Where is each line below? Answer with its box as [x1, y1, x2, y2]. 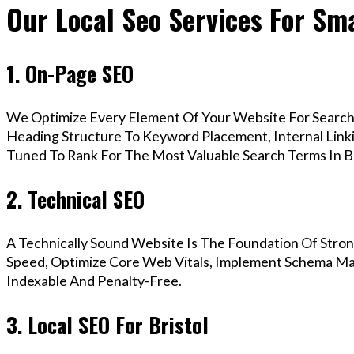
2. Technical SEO [6, 183, 145, 215]
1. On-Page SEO [6, 57, 134, 89]
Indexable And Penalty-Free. [6, 272, 182, 290]
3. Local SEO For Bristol [6, 308, 209, 341]
